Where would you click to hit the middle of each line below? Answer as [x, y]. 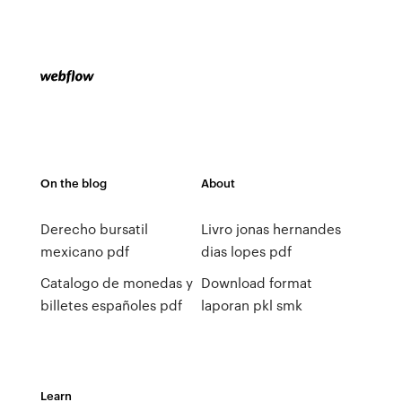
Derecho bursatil [94, 229]
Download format [256, 283]
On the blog [73, 183]
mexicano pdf [84, 251]
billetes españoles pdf [111, 305]
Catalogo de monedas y [116, 283]
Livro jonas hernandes [271, 229]
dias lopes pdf [246, 251]
